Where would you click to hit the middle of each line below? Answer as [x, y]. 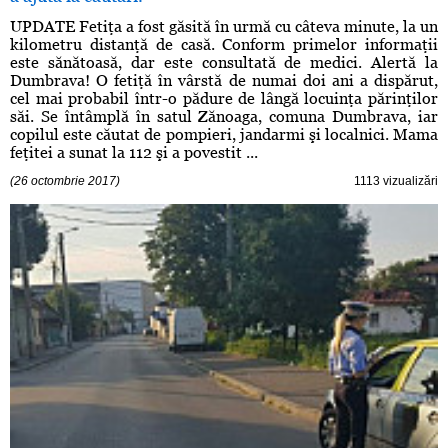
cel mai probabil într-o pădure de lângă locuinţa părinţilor [224, 99]
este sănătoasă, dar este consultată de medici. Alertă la [224, 63]
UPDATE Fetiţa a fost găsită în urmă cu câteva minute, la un [224, 27]
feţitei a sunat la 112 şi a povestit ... [134, 153]
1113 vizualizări [396, 181]
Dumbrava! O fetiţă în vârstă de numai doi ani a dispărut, [224, 81]
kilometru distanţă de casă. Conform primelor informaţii [224, 45]
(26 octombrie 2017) [65, 181]
